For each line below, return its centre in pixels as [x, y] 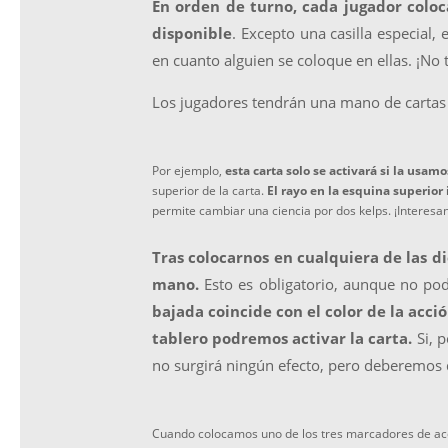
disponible [192, 33]
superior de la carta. [208, 190]
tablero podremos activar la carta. [282, 337]
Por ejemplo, [188, 170]
